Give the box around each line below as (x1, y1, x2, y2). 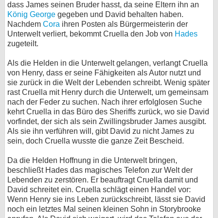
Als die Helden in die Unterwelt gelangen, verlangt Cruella (7, 59, 208, 67)
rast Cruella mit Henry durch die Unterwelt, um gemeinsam (7, 88, 208, 96)
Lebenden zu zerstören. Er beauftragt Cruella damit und (7, 176, 198, 184)
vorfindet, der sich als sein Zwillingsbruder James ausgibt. (7, 117, 206, 126)
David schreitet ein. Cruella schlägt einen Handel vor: (7, 185, 191, 194)
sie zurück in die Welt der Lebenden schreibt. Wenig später (7, 78, 210, 87)
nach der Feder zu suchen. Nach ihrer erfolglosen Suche (7, 98, 202, 106)
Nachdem (7, 20, 43, 28)
